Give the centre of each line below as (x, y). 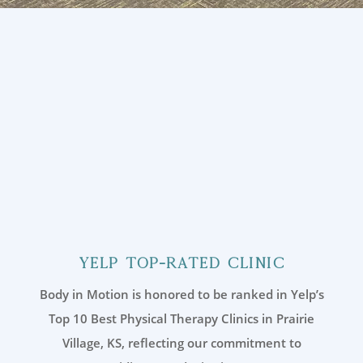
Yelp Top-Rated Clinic (181, 263)
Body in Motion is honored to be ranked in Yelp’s (181, 295)
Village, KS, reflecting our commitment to (181, 343)
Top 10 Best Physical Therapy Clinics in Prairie (181, 319)
